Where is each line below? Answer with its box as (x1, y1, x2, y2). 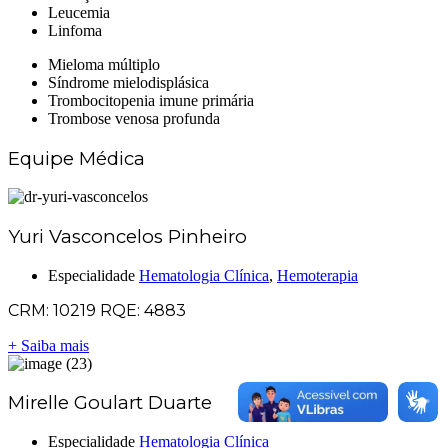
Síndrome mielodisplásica (48, 73, 209, 91)
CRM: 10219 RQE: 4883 (8, 300, 186, 320)
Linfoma (48, 21, 102, 39)
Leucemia (48, 3, 110, 21)
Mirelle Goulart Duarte (8, 391, 212, 415)
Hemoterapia (277, 266, 358, 284)
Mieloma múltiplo (48, 55, 160, 73)
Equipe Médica (8, 146, 145, 170)
